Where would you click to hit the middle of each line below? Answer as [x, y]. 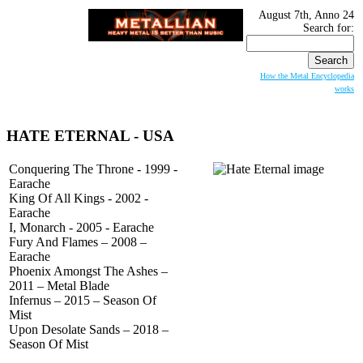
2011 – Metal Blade [59, 286]
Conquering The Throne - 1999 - [93, 169]
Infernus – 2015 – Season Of [83, 301]
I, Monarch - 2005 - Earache [81, 228]
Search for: [329, 28]
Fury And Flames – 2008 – [78, 242]
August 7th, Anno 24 [306, 15]
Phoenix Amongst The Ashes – [88, 271]
